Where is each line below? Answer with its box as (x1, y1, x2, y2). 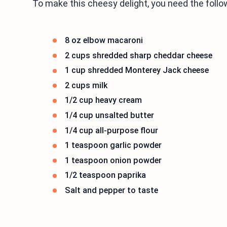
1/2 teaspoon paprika (65, 170, 146, 180)
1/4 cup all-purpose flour (65, 125, 158, 135)
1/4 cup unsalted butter (65, 110, 154, 120)
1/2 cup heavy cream (65, 95, 142, 105)
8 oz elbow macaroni (65, 35, 143, 45)
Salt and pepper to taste (65, 185, 158, 195)
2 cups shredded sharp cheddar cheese (65, 50, 212, 60)
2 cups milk (65, 80, 107, 90)
